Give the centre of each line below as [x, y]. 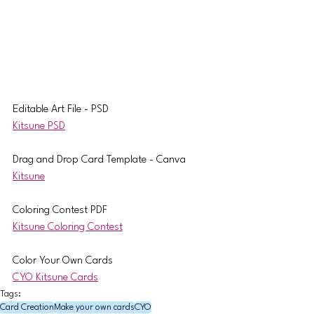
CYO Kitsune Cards [55, 278]
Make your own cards [94, 307]
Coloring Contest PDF [60, 210]
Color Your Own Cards [63, 261]
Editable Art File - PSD [61, 109]
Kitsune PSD [39, 126]
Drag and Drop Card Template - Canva [99, 160]
